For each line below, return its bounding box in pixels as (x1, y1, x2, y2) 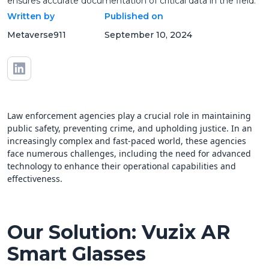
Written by (7, 11, 55, 22)
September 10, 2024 (104, 29, 192, 41)
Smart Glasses (7, 242, 146, 266)
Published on (104, 11, 163, 22)
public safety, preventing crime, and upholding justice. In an (7, 122, 252, 134)
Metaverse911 (7, 29, 66, 41)
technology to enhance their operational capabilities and (7, 160, 236, 172)
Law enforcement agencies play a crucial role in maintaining (7, 110, 251, 122)
